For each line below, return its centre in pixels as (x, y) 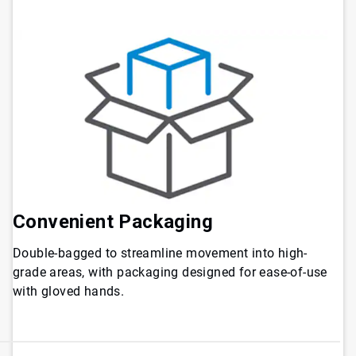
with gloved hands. (69, 291)
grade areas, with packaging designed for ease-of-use (170, 272)
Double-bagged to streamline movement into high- (160, 253)
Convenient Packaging (113, 221)
